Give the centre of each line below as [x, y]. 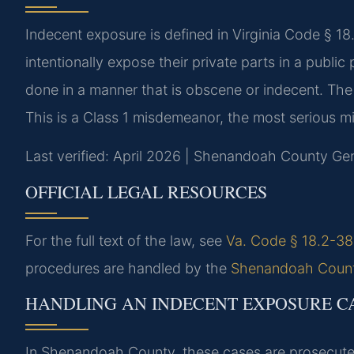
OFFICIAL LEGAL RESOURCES [146, 191]
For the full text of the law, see [126, 240]
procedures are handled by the [128, 268]
